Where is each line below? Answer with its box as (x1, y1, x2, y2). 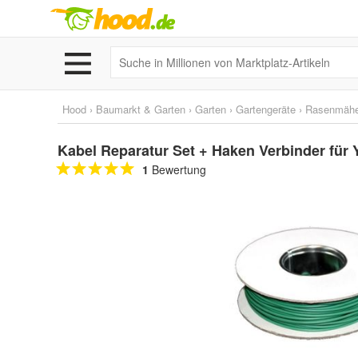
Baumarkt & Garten (96, 101, 185, 117)
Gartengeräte (236, 101, 296, 117)
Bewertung (149, 161, 206, 177)
